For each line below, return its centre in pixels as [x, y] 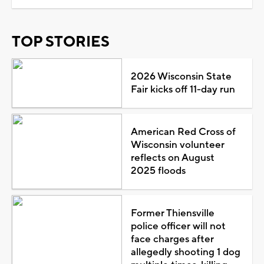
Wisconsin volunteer [177, 145]
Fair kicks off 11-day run [183, 89]
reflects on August [172, 158]
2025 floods [158, 171]
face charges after [172, 239]
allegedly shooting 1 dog [185, 252]
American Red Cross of [183, 132]
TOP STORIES [61, 42]
